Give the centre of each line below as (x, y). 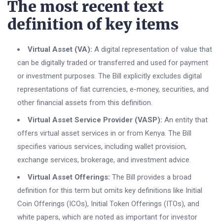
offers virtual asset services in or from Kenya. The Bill (104, 133)
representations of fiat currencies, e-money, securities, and (113, 90)
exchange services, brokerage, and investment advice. (104, 160)
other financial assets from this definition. (85, 103)
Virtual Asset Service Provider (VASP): (95, 120)
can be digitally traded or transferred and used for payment (113, 63)
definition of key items (93, 24)
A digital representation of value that (152, 50)
